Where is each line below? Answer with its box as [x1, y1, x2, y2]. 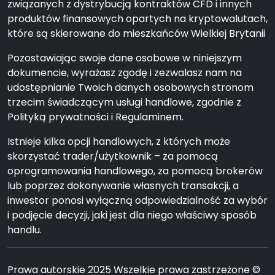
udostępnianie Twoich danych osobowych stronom [7, 80, 254, 95]
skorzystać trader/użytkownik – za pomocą [7, 149, 218, 163]
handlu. [7, 223, 42, 237]
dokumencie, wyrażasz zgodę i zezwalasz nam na [7, 66, 242, 80]
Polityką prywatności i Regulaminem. [7, 110, 184, 124]
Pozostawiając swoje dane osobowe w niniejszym [7, 51, 242, 65]
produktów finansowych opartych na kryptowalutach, [7, 12, 268, 26]
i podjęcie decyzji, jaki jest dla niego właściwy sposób [7, 208, 257, 222]
